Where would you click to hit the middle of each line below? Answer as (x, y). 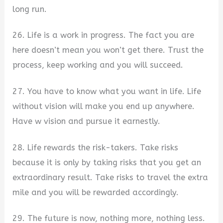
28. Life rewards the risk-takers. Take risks (96, 147)
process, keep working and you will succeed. (98, 65)
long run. (30, 9)
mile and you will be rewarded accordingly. (96, 192)
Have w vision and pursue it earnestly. (87, 121)
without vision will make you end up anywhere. (104, 106)
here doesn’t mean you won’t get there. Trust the (108, 50)
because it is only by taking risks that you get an (107, 162)
